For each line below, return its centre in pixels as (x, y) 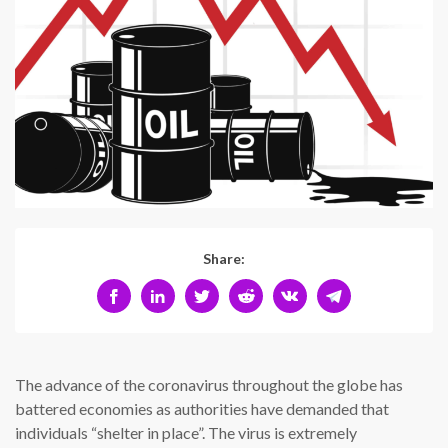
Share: (224, 259)
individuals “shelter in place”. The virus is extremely (186, 433)
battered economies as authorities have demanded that (202, 409)
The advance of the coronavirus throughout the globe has (209, 385)
